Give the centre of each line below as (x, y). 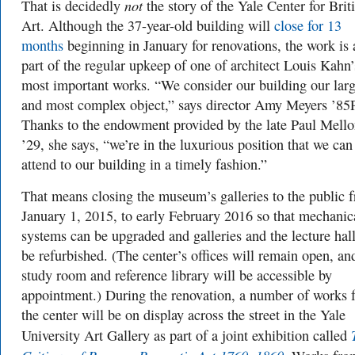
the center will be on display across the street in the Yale (183, 315)
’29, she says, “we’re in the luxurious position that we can (187, 144)
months (42, 45)
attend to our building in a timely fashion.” (144, 164)
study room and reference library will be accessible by (177, 275)
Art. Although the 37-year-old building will (148, 25)
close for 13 (308, 25)
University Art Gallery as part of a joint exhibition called (186, 335)
